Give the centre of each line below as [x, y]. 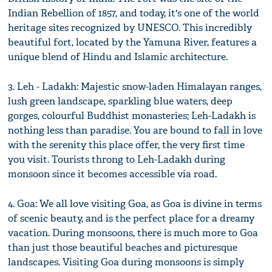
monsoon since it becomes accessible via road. [113, 174]
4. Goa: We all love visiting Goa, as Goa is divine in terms [135, 204]
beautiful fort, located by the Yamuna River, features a [133, 42]
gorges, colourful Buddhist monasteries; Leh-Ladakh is [132, 116]
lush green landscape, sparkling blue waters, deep [121, 101]
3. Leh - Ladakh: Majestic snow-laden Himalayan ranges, [135, 87]
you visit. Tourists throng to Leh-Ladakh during [117, 160]
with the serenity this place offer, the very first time [127, 145]
